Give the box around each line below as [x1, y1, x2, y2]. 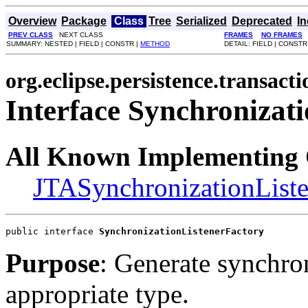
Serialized [176, 15, 227, 27]
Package [61, 15, 107, 27]
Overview [8, 15, 56, 27]
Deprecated [232, 15, 292, 27]
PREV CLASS [8, 31, 53, 38]
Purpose [5, 247, 100, 278]
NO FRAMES [261, 31, 302, 38]
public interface [5, 225, 99, 236]
